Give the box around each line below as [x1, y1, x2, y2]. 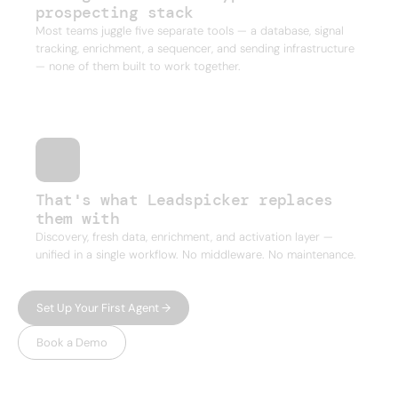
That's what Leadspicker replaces [36, 188, 333, 211]
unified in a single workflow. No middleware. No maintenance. [36, 246, 356, 262]
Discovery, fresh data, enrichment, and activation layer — [36, 228, 333, 244]
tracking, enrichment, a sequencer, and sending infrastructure [36, 40, 354, 56]
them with [36, 207, 120, 229]
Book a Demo [36, 334, 107, 350]
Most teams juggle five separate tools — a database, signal [36, 22, 344, 38]
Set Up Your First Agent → [36, 299, 171, 315]
